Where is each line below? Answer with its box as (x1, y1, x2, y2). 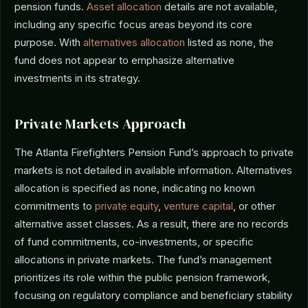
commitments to (14, 199, 95, 212)
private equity (95, 199, 158, 212)
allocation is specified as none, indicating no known (14, 181, 255, 195)
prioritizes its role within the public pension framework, (14, 271, 270, 284)
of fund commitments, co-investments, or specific (14, 235, 254, 248)
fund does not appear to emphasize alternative (14, 54, 234, 67)
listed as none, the (185, 36, 274, 49)
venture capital (164, 199, 233, 212)
